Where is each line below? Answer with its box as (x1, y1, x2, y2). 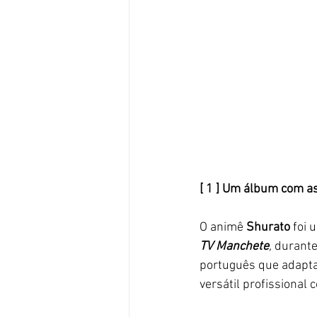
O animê (200, 220, 246, 235)
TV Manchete (200, 239, 269, 254)
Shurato (246, 220, 293, 235)
